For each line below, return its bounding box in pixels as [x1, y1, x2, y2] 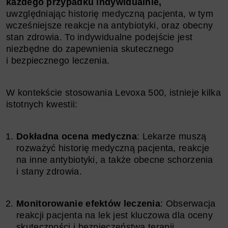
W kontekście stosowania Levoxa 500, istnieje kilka [6, 87, 221, 98]
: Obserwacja [160, 198, 216, 209]
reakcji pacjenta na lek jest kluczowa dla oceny [16, 210, 213, 220]
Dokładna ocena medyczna [16, 131, 137, 141]
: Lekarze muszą [136, 131, 207, 141]
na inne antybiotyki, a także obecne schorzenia [16, 154, 213, 165]
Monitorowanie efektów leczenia [16, 198, 160, 209]
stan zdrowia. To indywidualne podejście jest [6, 32, 193, 42]
